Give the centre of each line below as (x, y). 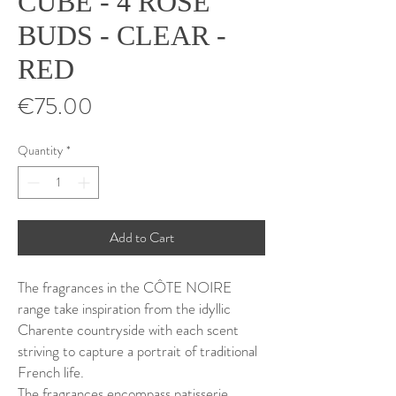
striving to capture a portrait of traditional (137, 351)
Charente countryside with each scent (128, 330)
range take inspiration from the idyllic (124, 308)
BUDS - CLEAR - (122, 35)
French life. (51, 372)
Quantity (40, 150)
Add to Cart (141, 237)
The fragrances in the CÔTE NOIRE (125, 287)
